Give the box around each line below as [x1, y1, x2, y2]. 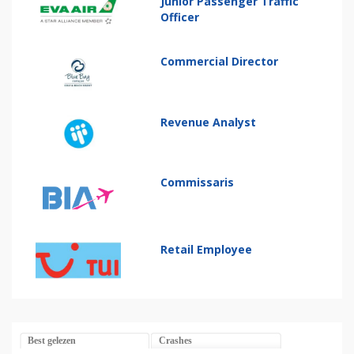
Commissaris [160, 175, 235, 190]
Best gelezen [28, 334, 76, 346]
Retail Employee [160, 242, 253, 258]
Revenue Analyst [160, 114, 257, 130]
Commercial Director [160, 54, 279, 70]
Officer [160, 9, 200, 24]
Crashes [159, 334, 192, 346]
